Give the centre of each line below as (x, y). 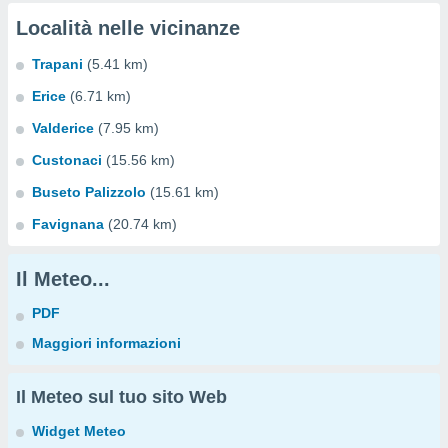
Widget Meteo (79, 431)
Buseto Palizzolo (89, 192)
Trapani (57, 64)
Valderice (63, 128)
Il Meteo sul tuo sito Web (121, 397)
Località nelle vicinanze (128, 28)
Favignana (68, 224)
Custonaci (67, 160)
